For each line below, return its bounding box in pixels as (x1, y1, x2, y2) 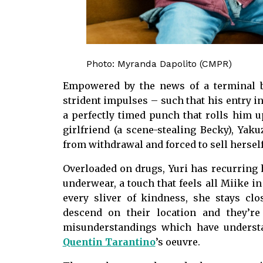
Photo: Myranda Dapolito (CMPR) (86, 58, 232, 70)
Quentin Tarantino (62, 236, 156, 248)
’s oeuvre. (155, 236, 200, 248)
